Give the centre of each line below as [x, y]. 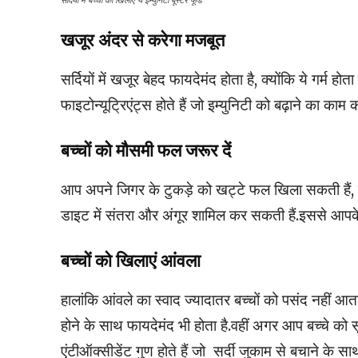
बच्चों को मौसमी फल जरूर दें [146, 151]
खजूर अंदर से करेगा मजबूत [143, 41]
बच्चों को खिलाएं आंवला [131, 261]
